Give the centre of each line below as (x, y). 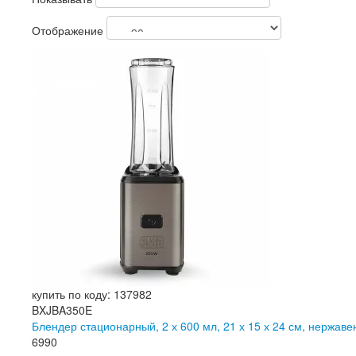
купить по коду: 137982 (92, 294)
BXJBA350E (62, 310)
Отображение (68, 30)
